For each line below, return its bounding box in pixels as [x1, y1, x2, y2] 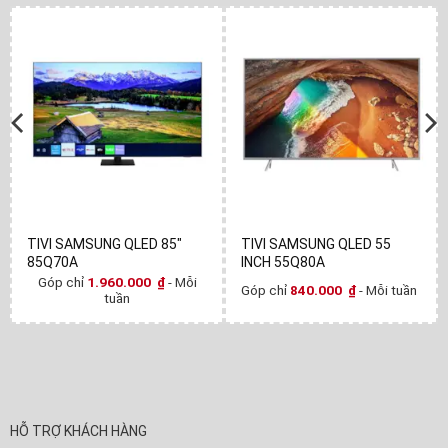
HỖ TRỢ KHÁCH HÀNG [10, 423, 147, 440]
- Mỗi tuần [359, 282, 417, 299]
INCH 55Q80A [241, 254, 325, 271]
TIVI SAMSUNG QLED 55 [241, 236, 391, 253]
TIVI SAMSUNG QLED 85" [27, 236, 182, 253]
